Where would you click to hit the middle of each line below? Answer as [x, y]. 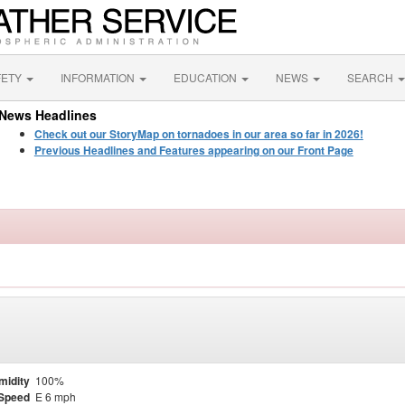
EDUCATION [207, 77]
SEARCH [372, 77]
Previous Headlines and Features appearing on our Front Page [193, 150]
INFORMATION [99, 77]
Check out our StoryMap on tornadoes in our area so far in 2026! [198, 134]
